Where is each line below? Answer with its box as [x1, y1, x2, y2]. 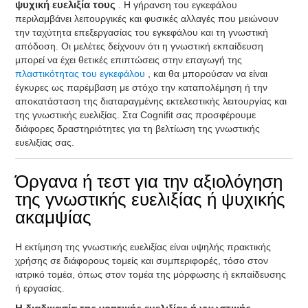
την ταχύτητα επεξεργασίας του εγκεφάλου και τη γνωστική [15, 27, 269, 38]
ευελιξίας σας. [15, 137, 75, 148]
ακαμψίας [15, 207, 92, 228]
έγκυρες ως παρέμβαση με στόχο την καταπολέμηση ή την [15, 82, 268, 93]
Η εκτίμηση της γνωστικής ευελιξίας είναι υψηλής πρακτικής [15, 241, 272, 252]
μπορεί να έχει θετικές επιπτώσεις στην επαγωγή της [15, 54, 243, 65]
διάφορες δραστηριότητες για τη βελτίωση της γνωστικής [15, 123, 261, 134]
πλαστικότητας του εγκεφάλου [15, 68, 148, 79]
